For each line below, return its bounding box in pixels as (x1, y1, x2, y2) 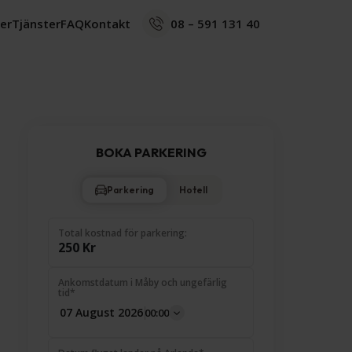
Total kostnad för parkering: (58, 226, 187, 240)
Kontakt (84, 15, 130, 31)
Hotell (178, 184, 207, 196)
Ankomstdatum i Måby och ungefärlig (58, 276, 227, 289)
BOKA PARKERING (95, 145, 207, 160)
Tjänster (12, 15, 60, 31)
